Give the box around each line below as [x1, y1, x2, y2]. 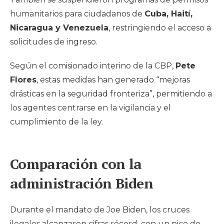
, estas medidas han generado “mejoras [36, 75, 190, 85]
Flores [10, 75, 36, 85]
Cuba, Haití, [144, 9, 192, 19]
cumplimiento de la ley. [10, 117, 103, 127]
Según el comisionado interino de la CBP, [10, 61, 175, 71]
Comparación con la [10, 154, 142, 173]
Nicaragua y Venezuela [10, 23, 108, 33]
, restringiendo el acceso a [108, 23, 211, 33]
